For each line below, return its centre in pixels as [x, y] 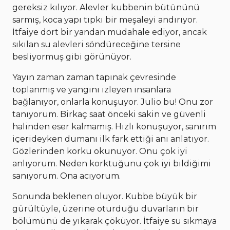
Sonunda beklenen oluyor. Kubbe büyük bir [105, 197]
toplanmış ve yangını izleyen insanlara [92, 90]
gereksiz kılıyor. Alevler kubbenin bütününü [106, 8]
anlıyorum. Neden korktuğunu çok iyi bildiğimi [112, 164]
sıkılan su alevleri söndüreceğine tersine [97, 45]
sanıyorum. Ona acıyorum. [66, 176]
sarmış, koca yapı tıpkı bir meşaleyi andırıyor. [105, 20]
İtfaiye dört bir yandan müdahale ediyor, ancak [110, 32]
